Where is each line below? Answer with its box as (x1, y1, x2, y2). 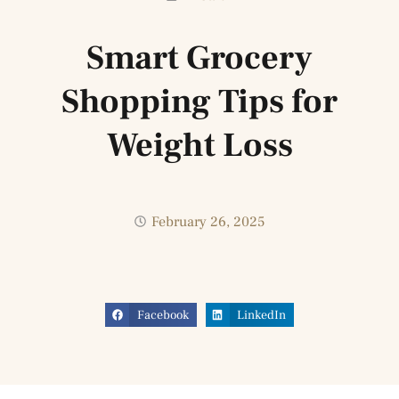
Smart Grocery (86, 36, 313, 80)
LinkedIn (236, 306, 286, 323)
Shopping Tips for (61, 79, 338, 124)
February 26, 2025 (151, 212, 265, 231)
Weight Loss (106, 123, 293, 167)
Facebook (136, 306, 189, 323)
